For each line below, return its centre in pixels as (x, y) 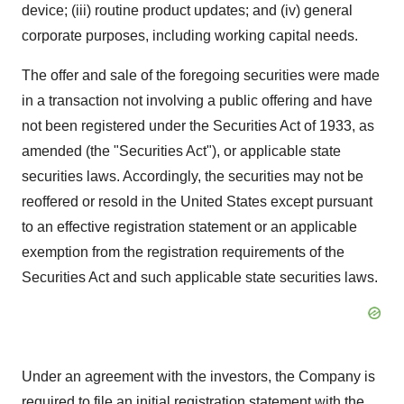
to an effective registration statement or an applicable (189, 227)
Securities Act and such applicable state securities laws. (200, 277)
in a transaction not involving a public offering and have (197, 101)
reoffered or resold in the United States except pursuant (197, 202)
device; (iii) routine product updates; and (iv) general (187, 10)
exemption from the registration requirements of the (183, 252)
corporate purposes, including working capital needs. (190, 36)
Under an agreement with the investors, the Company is (198, 376)
